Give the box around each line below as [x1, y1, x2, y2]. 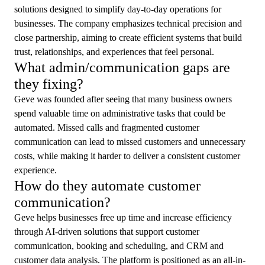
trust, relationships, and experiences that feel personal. [14, 46, 214, 57]
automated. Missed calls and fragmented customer [14, 122, 199, 132]
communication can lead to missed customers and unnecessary [14, 136, 245, 147]
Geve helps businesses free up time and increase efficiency [14, 212, 232, 222]
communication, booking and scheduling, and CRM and [14, 240, 224, 251]
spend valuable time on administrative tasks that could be [14, 108, 225, 118]
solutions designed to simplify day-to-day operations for [14, 4, 221, 14]
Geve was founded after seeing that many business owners [14, 93, 232, 104]
